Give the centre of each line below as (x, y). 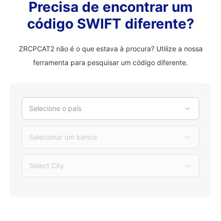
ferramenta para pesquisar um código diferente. (110, 62)
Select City (47, 166)
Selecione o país (55, 108)
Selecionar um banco (63, 137)
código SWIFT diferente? (110, 24)
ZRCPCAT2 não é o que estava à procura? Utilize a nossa (110, 49)
